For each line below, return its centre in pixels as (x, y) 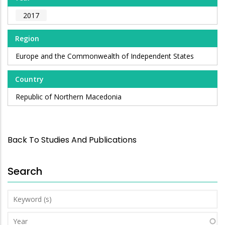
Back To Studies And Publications (72, 140)
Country (29, 79)
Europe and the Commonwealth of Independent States (105, 56)
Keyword (23, 196)
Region (27, 39)
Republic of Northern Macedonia (69, 97)
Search (25, 171)
